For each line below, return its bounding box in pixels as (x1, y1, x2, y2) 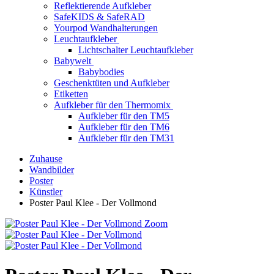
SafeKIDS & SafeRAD (54, 12, 145, 22)
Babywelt (54, 56, 91, 66)
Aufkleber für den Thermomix (54, 100, 171, 110)
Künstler (29, 187, 62, 197)
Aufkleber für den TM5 (78, 111, 169, 121)
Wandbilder (29, 165, 74, 175)
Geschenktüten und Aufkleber (54, 78, 169, 88)
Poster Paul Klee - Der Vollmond (29, 198, 157, 208)
